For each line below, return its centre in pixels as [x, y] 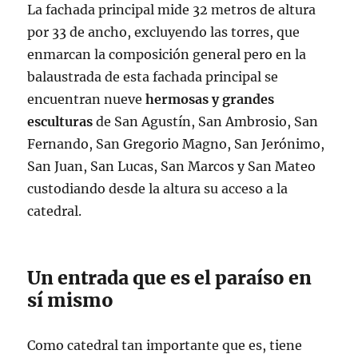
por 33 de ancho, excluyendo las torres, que [164, 32]
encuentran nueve [87, 99]
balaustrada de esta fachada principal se [153, 76]
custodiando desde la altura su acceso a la [158, 188]
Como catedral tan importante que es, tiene [165, 345]
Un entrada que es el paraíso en [170, 277]
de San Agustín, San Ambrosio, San [206, 121]
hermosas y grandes [210, 99]
